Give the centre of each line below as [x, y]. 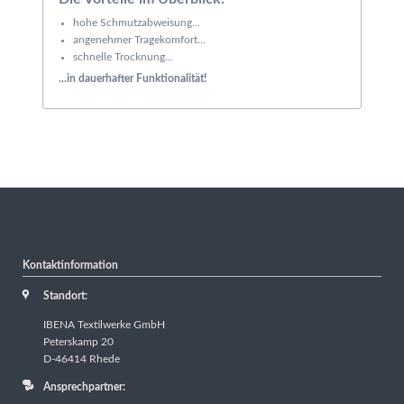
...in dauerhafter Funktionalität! [133, 79]
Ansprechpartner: [84, 386]
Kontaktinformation [70, 266]
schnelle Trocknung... [123, 56]
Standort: [65, 296]
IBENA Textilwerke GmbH [104, 324]
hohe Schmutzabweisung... [136, 22]
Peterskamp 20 [78, 341]
